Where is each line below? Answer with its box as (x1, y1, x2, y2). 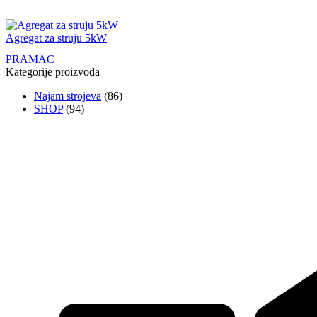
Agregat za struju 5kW (6, 32, 107, 45)
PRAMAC (6, 52, 54, 65)
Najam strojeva (34, 89, 101, 102)
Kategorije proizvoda (6, 65, 100, 78)
